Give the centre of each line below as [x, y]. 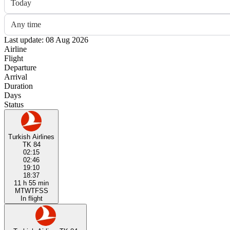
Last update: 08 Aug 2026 [46, 40]
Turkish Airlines [31, 137]
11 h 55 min [31, 183]
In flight [31, 198]
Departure [20, 67]
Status [14, 104]
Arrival [16, 76]
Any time [26, 24]
